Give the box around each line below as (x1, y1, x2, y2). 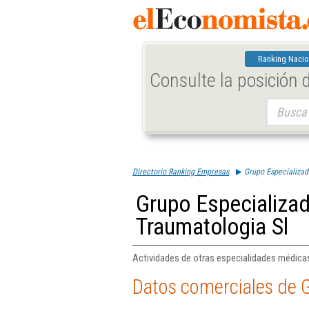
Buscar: (266, 99, 292, 109)
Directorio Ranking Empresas (132, 167, 229, 177)
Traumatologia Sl (136, 213, 288, 240)
